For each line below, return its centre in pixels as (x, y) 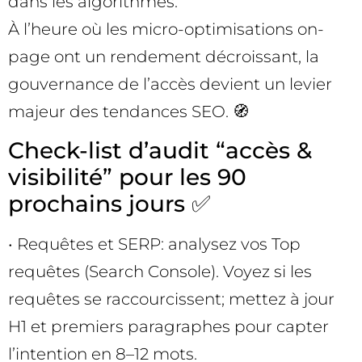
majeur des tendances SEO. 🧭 (128, 112)
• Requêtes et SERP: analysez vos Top (154, 244)
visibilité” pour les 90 (127, 177)
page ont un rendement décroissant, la (164, 57)
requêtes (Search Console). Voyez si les (160, 271)
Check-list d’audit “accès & (160, 150)
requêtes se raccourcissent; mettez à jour (171, 299)
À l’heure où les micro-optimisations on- (166, 29)
